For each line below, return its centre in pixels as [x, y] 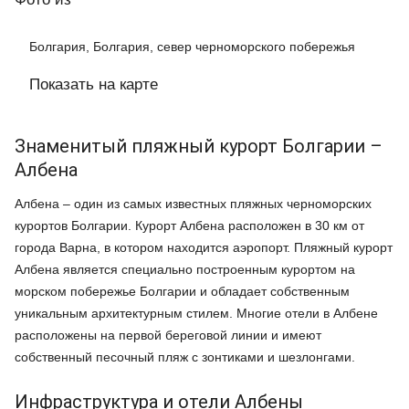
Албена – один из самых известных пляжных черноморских [193, 204]
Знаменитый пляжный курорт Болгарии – [199, 147]
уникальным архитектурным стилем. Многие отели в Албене [196, 314]
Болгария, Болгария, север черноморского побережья [192, 47]
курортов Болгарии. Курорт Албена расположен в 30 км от [189, 226]
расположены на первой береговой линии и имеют [168, 336]
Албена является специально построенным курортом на [185, 270]
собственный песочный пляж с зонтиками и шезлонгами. [185, 357]
